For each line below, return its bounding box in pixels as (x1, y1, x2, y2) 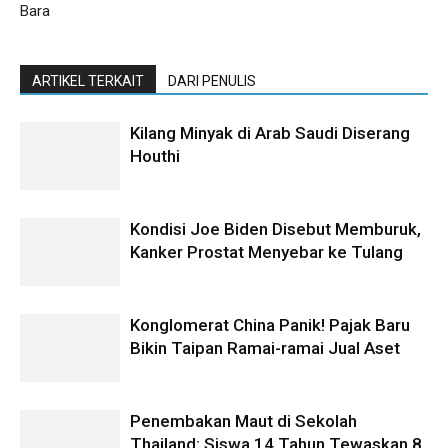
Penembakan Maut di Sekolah (130, 410, 357, 431)
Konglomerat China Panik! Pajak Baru (130, 314, 410, 335)
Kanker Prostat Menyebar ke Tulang (130, 241, 403, 262)
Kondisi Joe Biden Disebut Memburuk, (130, 218, 421, 239)
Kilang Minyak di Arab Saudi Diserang (130, 122, 410, 143)
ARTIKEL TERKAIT (32, 72, 144, 89)
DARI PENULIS (168, 72, 256, 89)
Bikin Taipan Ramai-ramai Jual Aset (130, 337, 400, 358)
